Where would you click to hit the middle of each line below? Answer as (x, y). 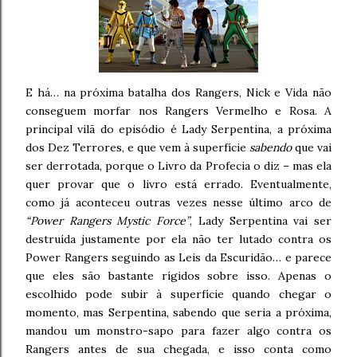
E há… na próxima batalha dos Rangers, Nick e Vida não (178, 92)
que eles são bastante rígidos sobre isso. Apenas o (178, 276)
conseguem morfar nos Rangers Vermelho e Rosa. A (178, 111)
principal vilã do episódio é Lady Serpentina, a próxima (178, 129)
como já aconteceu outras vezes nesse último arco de (178, 202)
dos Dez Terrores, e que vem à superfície (137, 147)
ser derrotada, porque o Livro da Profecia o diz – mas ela (178, 166)
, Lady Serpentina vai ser (261, 221)
